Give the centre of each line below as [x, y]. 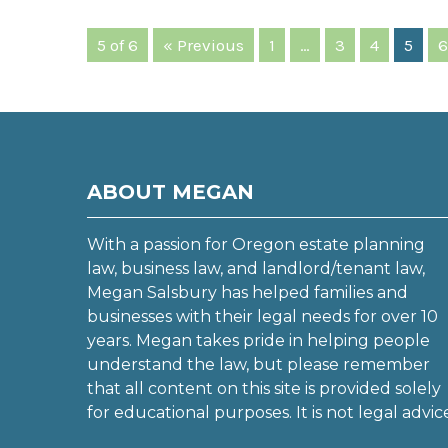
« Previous [203, 45]
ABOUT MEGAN [170, 192]
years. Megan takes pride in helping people [258, 340]
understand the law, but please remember [258, 364]
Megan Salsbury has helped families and [247, 292]
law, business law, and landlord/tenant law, [256, 268]
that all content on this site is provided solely [264, 388]
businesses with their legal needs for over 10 [262, 316]
